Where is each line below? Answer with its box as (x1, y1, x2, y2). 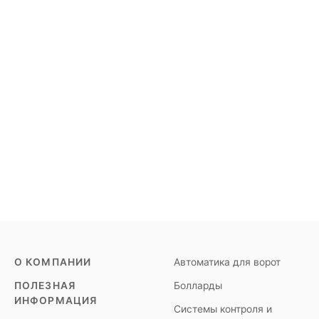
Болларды (174, 280, 222, 291)
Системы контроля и (174, 303, 272, 315)
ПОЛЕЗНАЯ (14, 280, 75, 291)
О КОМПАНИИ (14, 256, 92, 268)
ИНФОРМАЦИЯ (14, 295, 98, 306)
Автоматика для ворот (174, 256, 281, 268)
